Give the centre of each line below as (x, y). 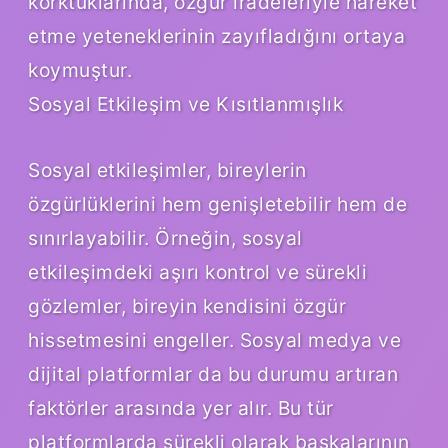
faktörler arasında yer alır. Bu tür (181, 407)
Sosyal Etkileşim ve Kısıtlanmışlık (185, 103)
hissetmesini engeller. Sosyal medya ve (214, 339)
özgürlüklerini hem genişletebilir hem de (217, 203)
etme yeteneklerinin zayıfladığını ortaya (216, 35)
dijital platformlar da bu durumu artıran (213, 373)
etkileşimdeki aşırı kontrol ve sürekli (197, 271)
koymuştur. (80, 69)
